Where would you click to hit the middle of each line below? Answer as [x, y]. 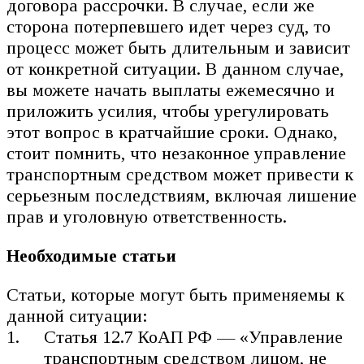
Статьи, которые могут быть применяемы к [175, 295]
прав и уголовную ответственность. [147, 217]
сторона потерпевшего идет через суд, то [169, 27]
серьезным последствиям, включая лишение [182, 196]
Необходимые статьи [91, 256]
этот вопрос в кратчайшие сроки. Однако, [172, 132]
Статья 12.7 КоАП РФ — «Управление [194, 337]
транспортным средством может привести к [180, 175]
